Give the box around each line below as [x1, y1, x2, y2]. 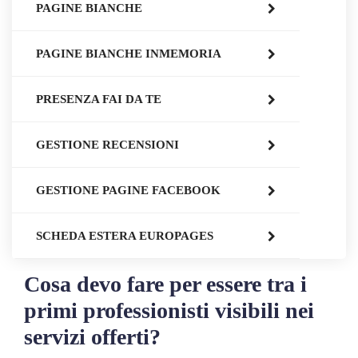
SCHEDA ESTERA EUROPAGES [36, 229, 213, 242]
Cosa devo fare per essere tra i [24, 271, 307, 296]
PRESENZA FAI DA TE [36, 92, 161, 105]
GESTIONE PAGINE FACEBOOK [36, 183, 221, 197]
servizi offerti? [24, 324, 161, 349]
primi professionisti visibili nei [24, 297, 314, 323]
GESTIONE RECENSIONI [36, 137, 179, 151]
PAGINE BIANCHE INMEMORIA [36, 46, 221, 60]
